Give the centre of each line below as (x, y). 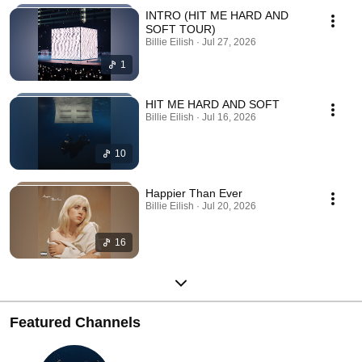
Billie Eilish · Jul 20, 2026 (201, 206)
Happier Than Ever (194, 193)
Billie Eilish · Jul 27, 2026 (201, 42)
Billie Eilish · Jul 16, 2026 (201, 117)
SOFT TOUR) (181, 29)
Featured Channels (75, 322)
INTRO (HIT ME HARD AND (217, 15)
